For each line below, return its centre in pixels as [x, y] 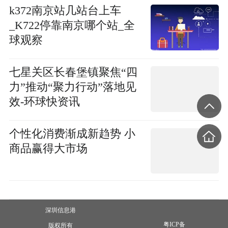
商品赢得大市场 [48, 149]
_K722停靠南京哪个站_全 [72, 25]
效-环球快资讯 [44, 102]
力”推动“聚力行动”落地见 [73, 87]
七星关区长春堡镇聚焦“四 [73, 72]
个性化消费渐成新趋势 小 [72, 134]
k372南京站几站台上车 [65, 10]
